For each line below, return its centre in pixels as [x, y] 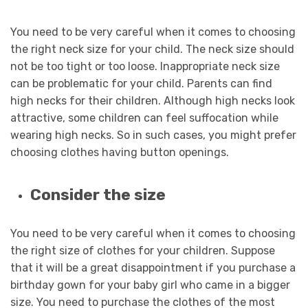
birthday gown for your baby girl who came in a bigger [150, 285]
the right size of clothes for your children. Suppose [143, 251]
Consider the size [98, 195]
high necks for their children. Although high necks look [153, 100]
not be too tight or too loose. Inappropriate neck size [145, 66]
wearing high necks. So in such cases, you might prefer [153, 135]
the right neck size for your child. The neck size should [152, 49]
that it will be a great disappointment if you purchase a [153, 268]
